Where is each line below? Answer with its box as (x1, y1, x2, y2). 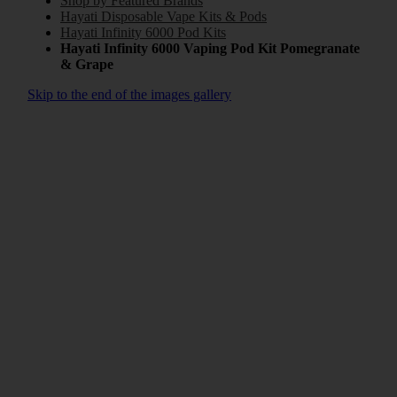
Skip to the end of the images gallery (27, 86, 231, 102)
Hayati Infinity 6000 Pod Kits (60, 24, 226, 40)
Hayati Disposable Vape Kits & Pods (60, 8, 267, 24)
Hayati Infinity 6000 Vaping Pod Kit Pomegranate (60, 40, 360, 56)
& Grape (60, 56, 113, 72)
